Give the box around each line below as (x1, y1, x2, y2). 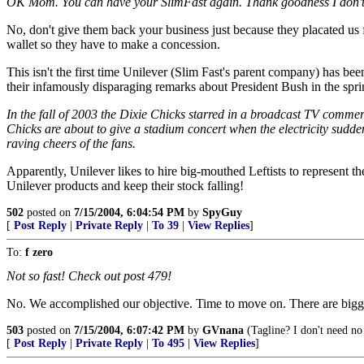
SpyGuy (202, 206, 242, 219)
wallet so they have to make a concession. (6, 37, 220, 51)
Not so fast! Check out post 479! (6, 269, 171, 283)
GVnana (202, 324, 244, 336)
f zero (25, 246, 53, 258)
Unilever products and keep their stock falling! (6, 179, 244, 193)
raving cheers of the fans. (6, 136, 136, 150)
